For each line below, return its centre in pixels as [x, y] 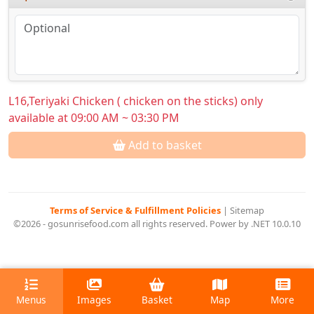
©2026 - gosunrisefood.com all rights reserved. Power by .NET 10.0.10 [157, 224]
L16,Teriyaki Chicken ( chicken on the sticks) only [136, 101]
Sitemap [247, 211]
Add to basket [163, 145]
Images [94, 300]
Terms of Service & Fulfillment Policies [136, 211]
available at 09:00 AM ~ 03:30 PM [94, 118]
